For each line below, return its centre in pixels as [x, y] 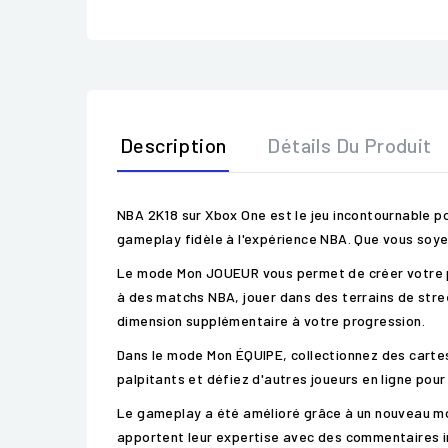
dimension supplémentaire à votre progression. [271, 320]
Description [173, 145]
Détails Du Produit [349, 145]
